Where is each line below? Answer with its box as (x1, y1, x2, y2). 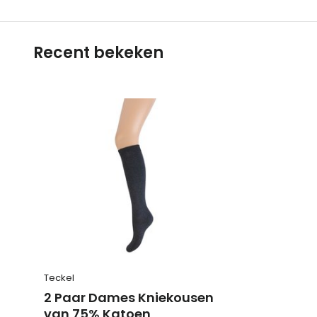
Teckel (44, 270, 74, 284)
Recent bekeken (33, 42, 163, 64)
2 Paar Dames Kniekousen (44, 288, 214, 306)
